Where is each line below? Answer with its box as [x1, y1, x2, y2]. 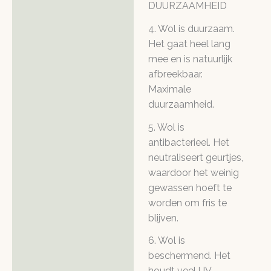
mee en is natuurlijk [148, 53, 232, 65]
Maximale [148, 83, 191, 95]
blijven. [148, 212, 178, 224]
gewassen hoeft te [148, 181, 232, 194]
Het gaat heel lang [148, 38, 230, 50]
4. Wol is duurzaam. [148, 22, 235, 34]
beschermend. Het [148, 250, 230, 262]
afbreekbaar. [148, 68, 203, 80]
